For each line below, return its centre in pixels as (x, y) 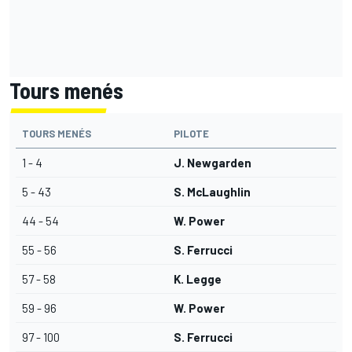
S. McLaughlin (212, 192)
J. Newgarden (213, 163)
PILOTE (191, 134)
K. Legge (198, 279)
